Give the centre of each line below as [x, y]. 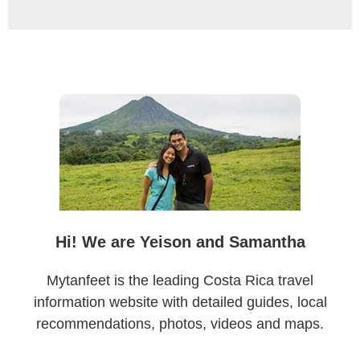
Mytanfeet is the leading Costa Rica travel [180, 280]
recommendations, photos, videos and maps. [180, 323]
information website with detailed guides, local [180, 302]
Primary [56, 82]
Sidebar [56, 107]
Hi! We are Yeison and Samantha [180, 241]
